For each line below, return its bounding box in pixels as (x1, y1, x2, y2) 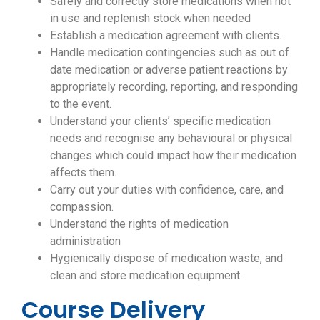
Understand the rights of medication (50, 216, 229, 231)
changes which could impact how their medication (50, 148, 296, 162)
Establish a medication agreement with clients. (50, 28, 281, 42)
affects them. (50, 165, 116, 179)
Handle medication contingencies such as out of (50, 45, 289, 59)
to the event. (50, 96, 111, 111)
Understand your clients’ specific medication (50, 114, 271, 128)
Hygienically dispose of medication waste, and (50, 251, 283, 265)
